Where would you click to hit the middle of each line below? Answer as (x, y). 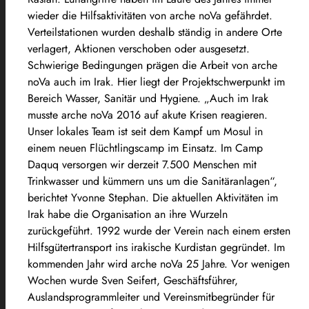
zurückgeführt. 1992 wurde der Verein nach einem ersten (159, 230)
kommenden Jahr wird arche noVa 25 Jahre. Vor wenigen (159, 263)
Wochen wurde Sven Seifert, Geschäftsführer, (133, 280)
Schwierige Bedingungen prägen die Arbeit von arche (152, 65)
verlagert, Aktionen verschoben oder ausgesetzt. (139, 48)
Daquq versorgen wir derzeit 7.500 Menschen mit (142, 164)
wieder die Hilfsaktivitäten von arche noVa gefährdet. (150, 15)
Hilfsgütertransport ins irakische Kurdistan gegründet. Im (156, 247)
